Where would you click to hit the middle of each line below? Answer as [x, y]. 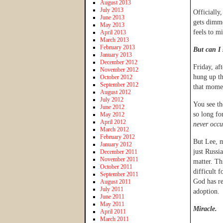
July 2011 [112, 189]
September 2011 [119, 174]
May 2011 [112, 204]
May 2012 [112, 114]
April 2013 [113, 32]
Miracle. [205, 209]
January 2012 [116, 144]
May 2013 [112, 25]
